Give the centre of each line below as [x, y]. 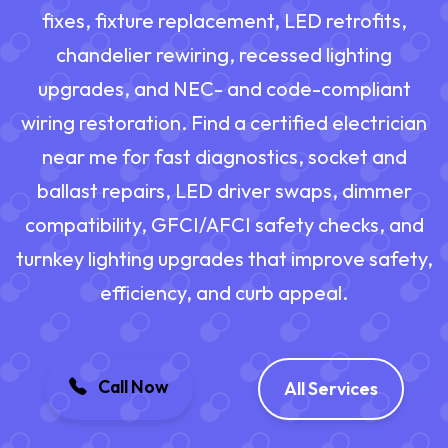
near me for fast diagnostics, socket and [224, 157]
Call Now [131, 387]
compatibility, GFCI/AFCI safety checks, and [224, 225]
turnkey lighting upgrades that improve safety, [224, 259]
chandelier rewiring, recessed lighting [224, 55]
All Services [330, 389]
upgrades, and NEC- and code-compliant [224, 89]
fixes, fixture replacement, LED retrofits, [224, 21]
